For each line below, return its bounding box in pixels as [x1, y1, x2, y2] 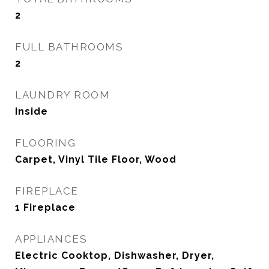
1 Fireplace [15, 202, 76, 213]
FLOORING [15, 137, 76, 149]
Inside [15, 106, 48, 117]
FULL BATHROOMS [15, 41, 123, 53]
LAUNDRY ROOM [15, 89, 110, 101]
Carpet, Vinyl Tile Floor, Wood [15, 154, 177, 165]
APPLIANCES [15, 233, 87, 245]
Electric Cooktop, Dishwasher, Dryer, [15, 250, 214, 261]
